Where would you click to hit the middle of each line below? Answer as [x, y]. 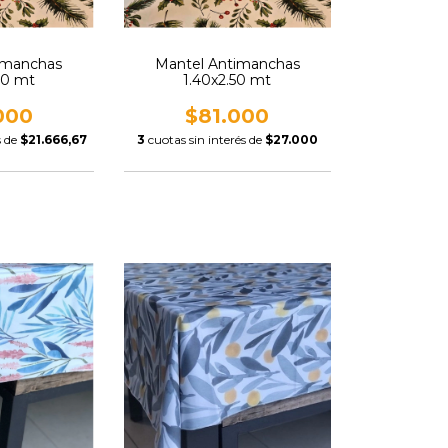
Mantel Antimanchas [227, 63]
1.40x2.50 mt [227, 79]
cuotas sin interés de [206, 139]
